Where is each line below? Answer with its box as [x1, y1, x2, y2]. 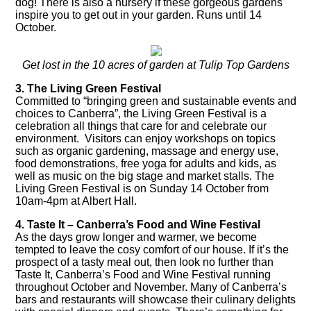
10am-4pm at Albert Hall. [15, 195, 137, 208]
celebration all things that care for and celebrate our [15, 120, 267, 133]
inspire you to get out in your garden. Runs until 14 [15, 9, 262, 22]
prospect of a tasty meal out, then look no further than [15, 256, 274, 269]
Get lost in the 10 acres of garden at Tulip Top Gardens [22, 59, 290, 72]
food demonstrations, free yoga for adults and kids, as [15, 158, 277, 170]
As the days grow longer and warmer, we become [15, 231, 258, 244]
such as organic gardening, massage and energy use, [15, 145, 279, 158]
